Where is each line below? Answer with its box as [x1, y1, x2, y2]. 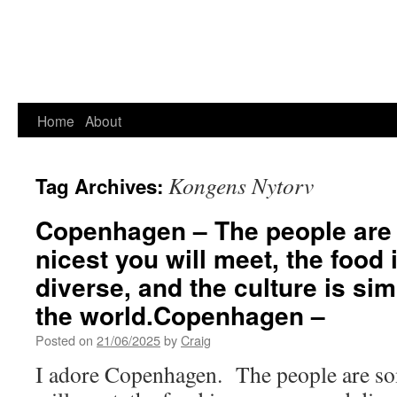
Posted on [35, 331, 93, 349]
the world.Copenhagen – [35, 297, 325, 333]
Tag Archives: [35, 172, 168, 200]
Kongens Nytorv [168, 170, 314, 200]
